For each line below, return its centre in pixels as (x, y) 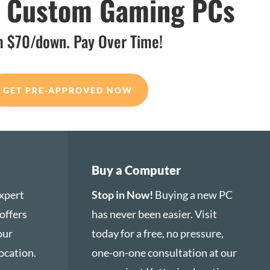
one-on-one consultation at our (165, 252)
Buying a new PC (193, 194)
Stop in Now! (123, 194)
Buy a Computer (137, 170)
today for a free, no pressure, (158, 233)
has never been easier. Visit (155, 214)
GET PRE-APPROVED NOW (67, 90)
